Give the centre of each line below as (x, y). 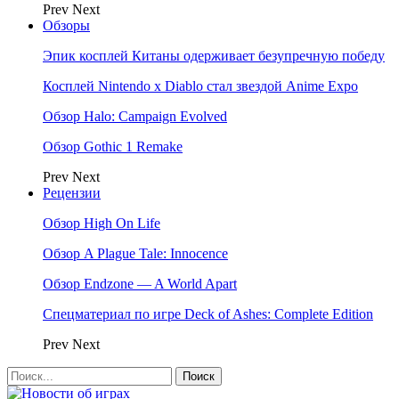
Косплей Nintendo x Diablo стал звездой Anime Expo (200, 86)
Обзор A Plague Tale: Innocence (135, 253)
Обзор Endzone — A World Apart (140, 284)
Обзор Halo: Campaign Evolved (135, 116)
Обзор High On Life (102, 223)
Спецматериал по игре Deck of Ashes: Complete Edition (208, 314)
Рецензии (72, 193)
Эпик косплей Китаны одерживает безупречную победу (214, 56)
